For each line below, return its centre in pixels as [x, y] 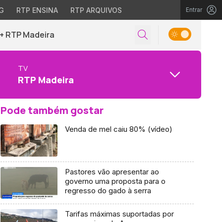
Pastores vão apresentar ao [112, 171]
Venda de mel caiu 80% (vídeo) [118, 129]
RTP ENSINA [37, 10]
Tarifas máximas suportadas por [119, 214]
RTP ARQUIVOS [96, 10]
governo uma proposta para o [115, 181]
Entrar [194, 10]
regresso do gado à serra [108, 190]
